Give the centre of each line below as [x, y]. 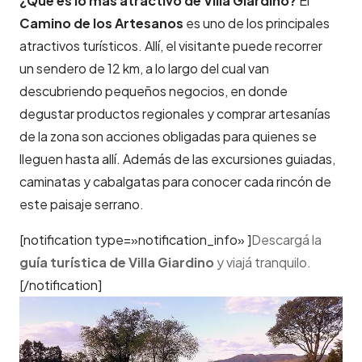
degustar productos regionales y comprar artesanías [175, 113]
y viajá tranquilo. [263, 262]
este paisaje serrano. [82, 204]
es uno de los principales [257, 23]
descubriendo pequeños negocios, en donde [154, 90]
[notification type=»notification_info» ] [135, 239]
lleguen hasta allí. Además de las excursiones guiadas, [177, 158]
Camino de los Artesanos [101, 23]
